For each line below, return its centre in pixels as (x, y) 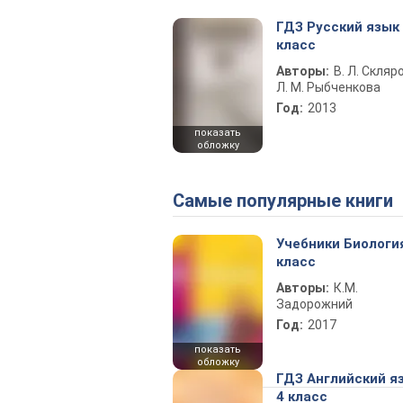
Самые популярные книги (289, 201)
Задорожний (314, 304)
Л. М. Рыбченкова (328, 87)
